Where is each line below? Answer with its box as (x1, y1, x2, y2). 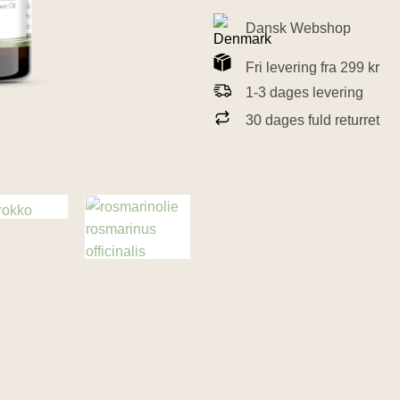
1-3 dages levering (246, 85, 363, 101)
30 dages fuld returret (246, 112, 379, 128)
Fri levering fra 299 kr (246, 60, 379, 76)
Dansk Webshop (246, 21, 351, 37)
